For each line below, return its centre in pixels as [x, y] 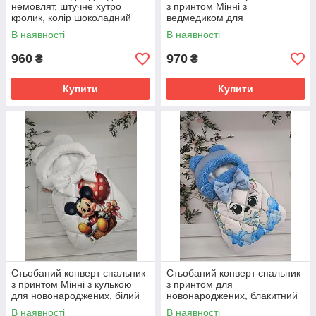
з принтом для [200, 284]
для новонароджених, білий [75, 296]
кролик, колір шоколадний [71, 18]
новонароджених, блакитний [232, 296]
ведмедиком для [205, 18]
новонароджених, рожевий [228, 29]
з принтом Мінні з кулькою [72, 284]
